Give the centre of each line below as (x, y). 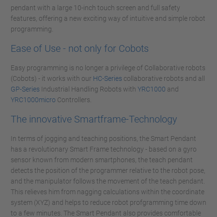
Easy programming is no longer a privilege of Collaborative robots (108, 68)
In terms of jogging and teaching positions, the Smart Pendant (103, 139)
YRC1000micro (33, 100)
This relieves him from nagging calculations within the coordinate (108, 192)
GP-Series (25, 89)
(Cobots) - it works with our (52, 78)
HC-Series (108, 78)
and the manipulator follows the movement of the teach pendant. (108, 181)
